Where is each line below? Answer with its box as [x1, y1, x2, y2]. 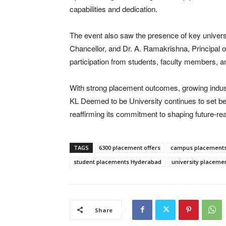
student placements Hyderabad [74, 157, 161, 165]
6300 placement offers [99, 143, 160, 151]
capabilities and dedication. [70, 3, 157, 14]
